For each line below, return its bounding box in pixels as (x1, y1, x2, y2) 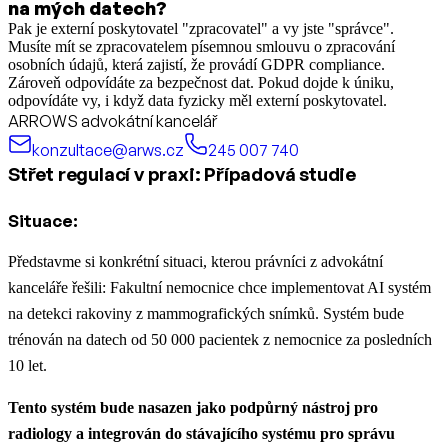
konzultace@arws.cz (32, 139, 184, 160)
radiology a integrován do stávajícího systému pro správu (8, 424, 395, 442)
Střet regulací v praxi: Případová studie (8, 161, 356, 186)
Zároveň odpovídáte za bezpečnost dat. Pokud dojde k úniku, (8, 73, 394, 91)
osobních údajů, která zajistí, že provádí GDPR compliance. (8, 55, 385, 73)
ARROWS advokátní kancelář (8, 110, 217, 131)
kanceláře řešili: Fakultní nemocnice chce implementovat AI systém (8, 278, 431, 296)
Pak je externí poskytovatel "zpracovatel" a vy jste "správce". (8, 19, 394, 37)
